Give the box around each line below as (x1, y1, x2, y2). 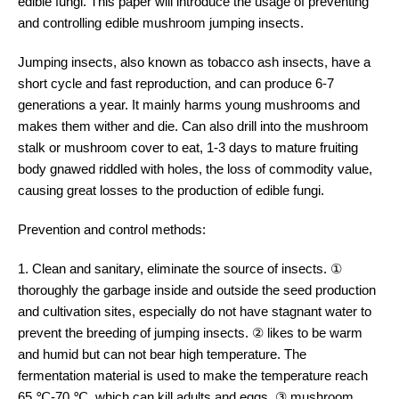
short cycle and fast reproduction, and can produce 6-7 (18, 76, 334, 91)
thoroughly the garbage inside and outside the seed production (18, 282, 376, 297)
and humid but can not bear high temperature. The (18, 346, 306, 362)
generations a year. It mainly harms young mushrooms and (18, 97, 360, 112)
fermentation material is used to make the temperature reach (18, 368, 368, 383)
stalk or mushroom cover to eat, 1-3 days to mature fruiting (18, 140, 358, 155)
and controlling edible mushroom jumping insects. (18, 15, 304, 30)
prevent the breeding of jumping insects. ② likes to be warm (18, 325, 362, 340)
